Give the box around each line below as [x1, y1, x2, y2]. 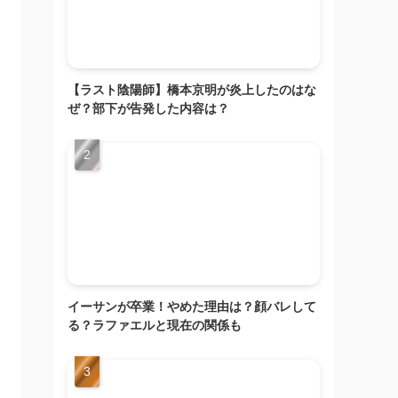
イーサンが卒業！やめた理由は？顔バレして [68, 299, 316, 314]
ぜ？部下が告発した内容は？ [68, 101, 229, 116]
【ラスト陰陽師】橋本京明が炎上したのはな [68, 83, 316, 98]
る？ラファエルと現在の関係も [68, 318, 242, 333]
